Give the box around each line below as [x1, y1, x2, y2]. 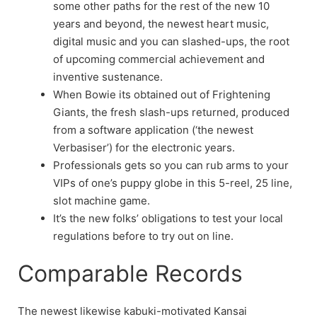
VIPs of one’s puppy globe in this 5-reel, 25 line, [53, 175, 292, 190]
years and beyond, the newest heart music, [53, 16, 269, 30]
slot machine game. [53, 193, 150, 207]
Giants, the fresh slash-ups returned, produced [53, 105, 289, 119]
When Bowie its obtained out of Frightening [53, 87, 270, 101]
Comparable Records [18, 259, 243, 287]
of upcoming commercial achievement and [53, 52, 265, 66]
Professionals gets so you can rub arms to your [53, 158, 289, 172]
